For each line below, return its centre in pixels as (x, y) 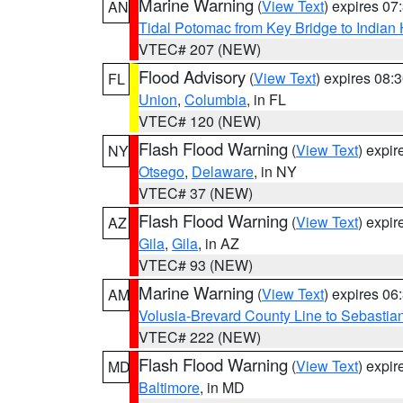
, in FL (266, 99)
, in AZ (219, 243)
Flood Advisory (192, 76)
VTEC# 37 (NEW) (196, 193)
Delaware (223, 171)
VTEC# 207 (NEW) (200, 49)
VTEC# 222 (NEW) (200, 337)
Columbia (215, 99)
